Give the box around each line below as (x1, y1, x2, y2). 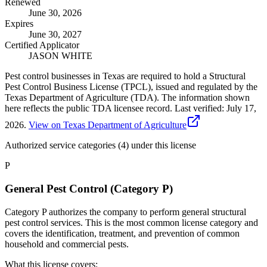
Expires (5, 18, 33, 29)
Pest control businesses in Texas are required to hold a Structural (5, 71, 246, 82)
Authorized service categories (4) (5, 140, 129, 151)
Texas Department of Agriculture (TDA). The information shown (5, 92, 250, 103)
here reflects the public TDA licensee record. (5, 103, 172, 114)
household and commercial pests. (5, 238, 129, 249)
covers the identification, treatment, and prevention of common (5, 228, 240, 238)
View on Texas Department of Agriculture (29, 120, 187, 131)
